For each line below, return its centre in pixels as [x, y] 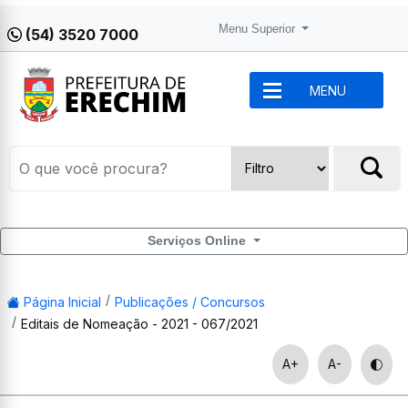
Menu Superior [259, 30]
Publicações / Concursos [189, 302]
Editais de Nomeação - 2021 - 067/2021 [139, 324]
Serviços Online [198, 241]
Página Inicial [60, 302]
